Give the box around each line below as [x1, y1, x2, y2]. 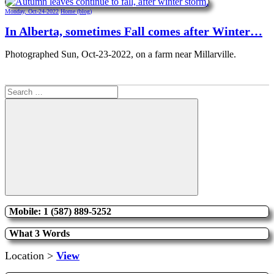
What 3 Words [9, 228, 70, 239]
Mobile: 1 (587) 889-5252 [9, 206, 111, 217]
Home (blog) [61, 7, 92, 15]
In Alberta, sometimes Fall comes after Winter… [5, 24, 262, 39]
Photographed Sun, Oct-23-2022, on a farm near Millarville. [5, 49, 236, 59]
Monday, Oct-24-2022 [5, 7, 59, 15]
